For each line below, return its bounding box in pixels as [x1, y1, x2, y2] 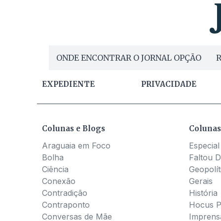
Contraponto [41, 199, 90, 210]
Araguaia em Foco [41, 140, 110, 150]
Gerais [189, 176, 213, 186]
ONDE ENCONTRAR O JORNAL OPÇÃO [56, 52, 201, 63]
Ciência [41, 164, 69, 174]
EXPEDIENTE [41, 79, 95, 89]
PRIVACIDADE [141, 79, 197, 89]
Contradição [41, 187, 87, 198]
